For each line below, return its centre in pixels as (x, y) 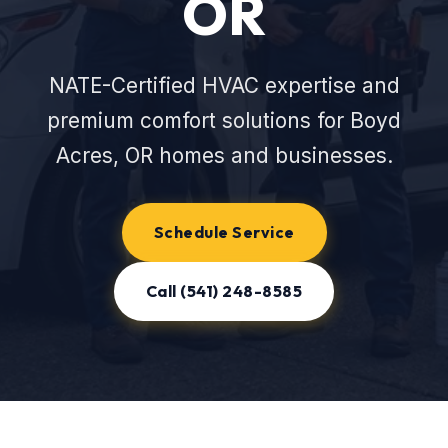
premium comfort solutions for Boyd (224, 120)
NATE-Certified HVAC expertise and (224, 85)
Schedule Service (224, 232)
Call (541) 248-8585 (224, 291)
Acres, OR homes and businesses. (224, 155)
